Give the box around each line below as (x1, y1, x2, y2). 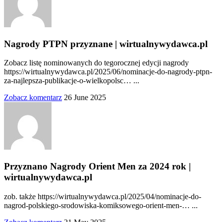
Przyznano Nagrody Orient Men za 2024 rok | (4, 161, 191, 171)
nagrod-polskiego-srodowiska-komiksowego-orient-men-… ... (4, 201, 198, 210)
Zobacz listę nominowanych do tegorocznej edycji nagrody (4, 58, 189, 67)
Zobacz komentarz (4, 93, 62, 102)
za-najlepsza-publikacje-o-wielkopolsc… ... (4, 76, 139, 85)
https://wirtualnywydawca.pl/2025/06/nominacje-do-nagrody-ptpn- (4, 67, 212, 76)
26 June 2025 (64, 93, 106, 102)
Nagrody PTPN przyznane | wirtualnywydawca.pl (4, 38, 208, 49)
